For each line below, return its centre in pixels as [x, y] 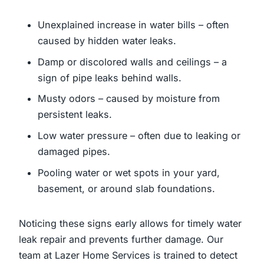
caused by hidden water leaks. [107, 40]
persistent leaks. [75, 115]
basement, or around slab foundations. [127, 189]
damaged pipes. [74, 152]
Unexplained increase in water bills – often [134, 24]
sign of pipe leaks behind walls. [110, 77]
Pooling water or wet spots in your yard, [129, 173]
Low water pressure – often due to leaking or [139, 136]
